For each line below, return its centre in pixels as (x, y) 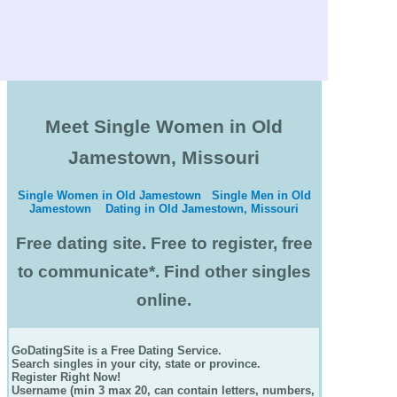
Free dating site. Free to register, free (164, 243)
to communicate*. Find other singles (164, 271)
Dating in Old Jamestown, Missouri (202, 208)
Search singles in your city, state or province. (141, 364)
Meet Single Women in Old (164, 127)
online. (164, 300)
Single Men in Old (261, 195)
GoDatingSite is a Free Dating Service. (117, 351)
